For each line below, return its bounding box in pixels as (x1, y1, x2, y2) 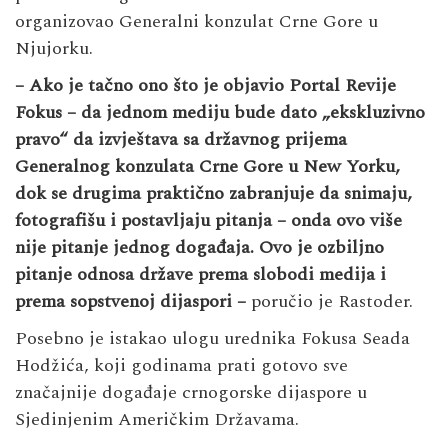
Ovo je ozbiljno (259, 233, 384, 261)
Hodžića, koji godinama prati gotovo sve (15, 351, 348, 379)
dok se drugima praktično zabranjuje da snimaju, (15, 179, 412, 207)
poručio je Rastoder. (251, 287, 413, 315)
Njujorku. (15, 34, 93, 62)
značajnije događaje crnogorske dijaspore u (15, 378, 367, 406)
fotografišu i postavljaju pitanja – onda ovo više (15, 206, 402, 234)
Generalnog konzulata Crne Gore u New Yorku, (15, 152, 400, 180)
